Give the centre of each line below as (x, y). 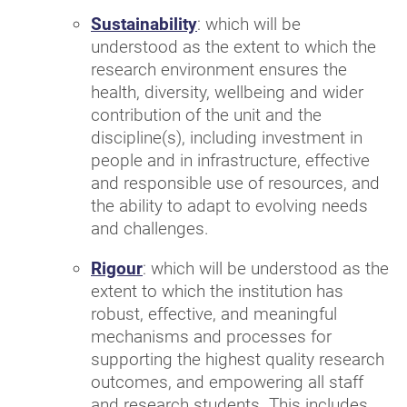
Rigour (117, 268)
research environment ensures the (219, 69)
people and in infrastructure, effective (230, 160)
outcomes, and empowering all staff (227, 382)
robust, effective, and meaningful (214, 314)
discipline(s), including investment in (227, 138)
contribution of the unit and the (206, 115)
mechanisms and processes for (211, 337)
